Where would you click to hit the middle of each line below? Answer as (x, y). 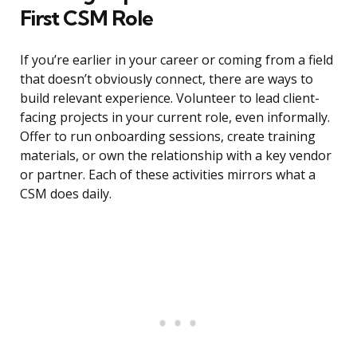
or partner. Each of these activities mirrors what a (168, 175)
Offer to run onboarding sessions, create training (168, 137)
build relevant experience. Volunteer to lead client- (170, 98)
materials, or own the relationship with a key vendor (176, 156)
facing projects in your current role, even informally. (175, 118)
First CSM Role (86, 18)
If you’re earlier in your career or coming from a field (177, 60)
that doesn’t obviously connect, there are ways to (167, 79)
